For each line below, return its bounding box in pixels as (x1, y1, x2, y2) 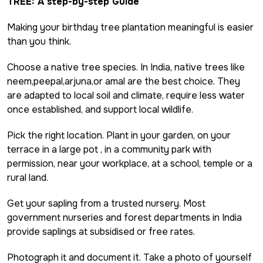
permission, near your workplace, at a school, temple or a (7, 157, 252, 170)
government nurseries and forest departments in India (7, 211, 242, 224)
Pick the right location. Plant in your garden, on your (7, 129, 231, 141)
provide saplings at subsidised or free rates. (7, 225, 195, 238)
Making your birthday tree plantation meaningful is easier (7, 21, 254, 33)
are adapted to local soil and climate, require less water (7, 89, 245, 102)
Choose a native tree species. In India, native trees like (7, 60, 245, 73)
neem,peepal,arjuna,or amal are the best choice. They (7, 75, 240, 87)
